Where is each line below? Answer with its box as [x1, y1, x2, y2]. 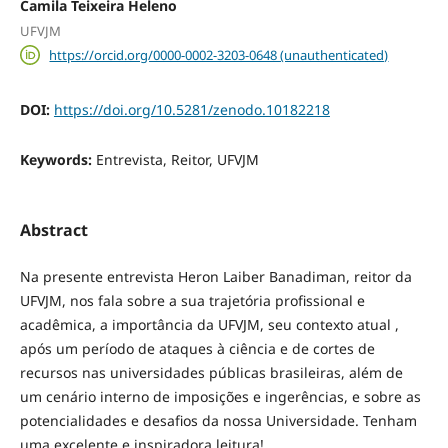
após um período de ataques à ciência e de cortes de [19, 339, 375, 359]
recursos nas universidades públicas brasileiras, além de [19, 363, 403, 383]
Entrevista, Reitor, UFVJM [95, 150, 259, 170]
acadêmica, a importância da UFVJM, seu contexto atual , [19, 315, 399, 335]
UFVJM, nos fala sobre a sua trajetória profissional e [19, 291, 365, 311]
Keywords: [19, 150, 96, 170]
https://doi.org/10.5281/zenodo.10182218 [53, 100, 330, 119]
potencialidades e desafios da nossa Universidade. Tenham [19, 411, 417, 431]
